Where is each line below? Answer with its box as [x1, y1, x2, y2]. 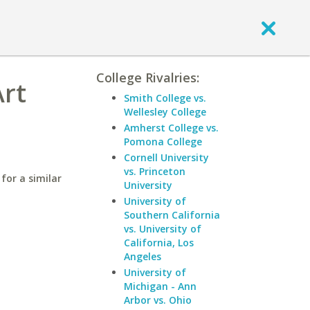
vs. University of [124, 222, 201, 235]
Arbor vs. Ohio [124, 293, 192, 307]
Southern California [124, 208, 220, 221]
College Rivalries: [96, 69, 199, 86]
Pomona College [124, 135, 202, 148]
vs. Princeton [124, 165, 185, 178]
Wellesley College [124, 105, 206, 118]
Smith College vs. [124, 91, 206, 104]
